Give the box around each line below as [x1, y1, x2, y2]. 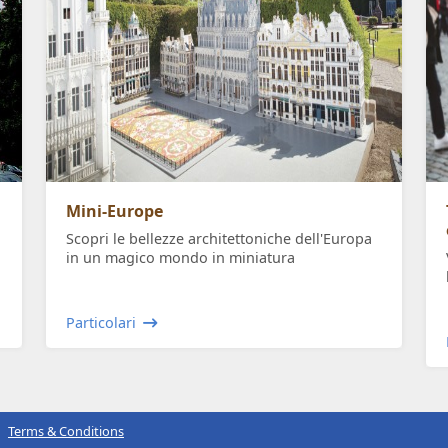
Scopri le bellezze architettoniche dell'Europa [66, 229, 372, 249]
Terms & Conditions [8, 422, 124, 441]
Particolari [66, 313, 136, 333]
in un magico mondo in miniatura [66, 248, 295, 268]
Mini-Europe [66, 200, 163, 223]
